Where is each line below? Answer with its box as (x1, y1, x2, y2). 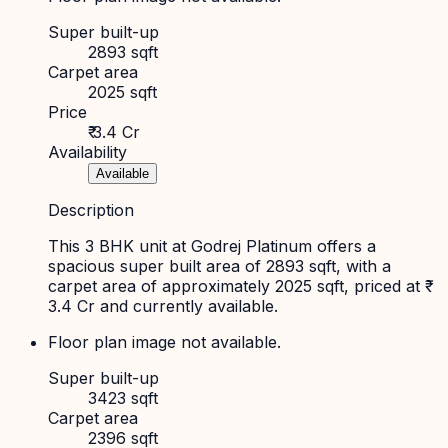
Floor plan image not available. (48, 331, 281, 352)
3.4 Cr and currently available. (48, 295, 278, 316)
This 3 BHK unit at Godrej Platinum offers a (48, 235, 376, 256)
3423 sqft (88, 387, 158, 408)
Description (48, 199, 134, 220)
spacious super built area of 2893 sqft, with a (48, 255, 391, 276)
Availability (48, 141, 127, 162)
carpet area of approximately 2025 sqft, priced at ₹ (48, 275, 425, 296)
